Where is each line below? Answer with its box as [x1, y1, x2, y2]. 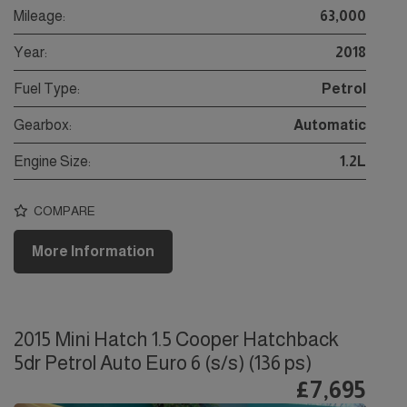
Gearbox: [14, 117, 72, 134]
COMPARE [31, 203, 95, 218]
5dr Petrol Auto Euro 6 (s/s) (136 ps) [14, 352, 312, 375]
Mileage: [14, 8, 65, 25]
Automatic [293, 117, 366, 134]
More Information [32, 243, 154, 260]
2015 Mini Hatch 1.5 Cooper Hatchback [14, 328, 339, 352]
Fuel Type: [14, 81, 80, 97]
